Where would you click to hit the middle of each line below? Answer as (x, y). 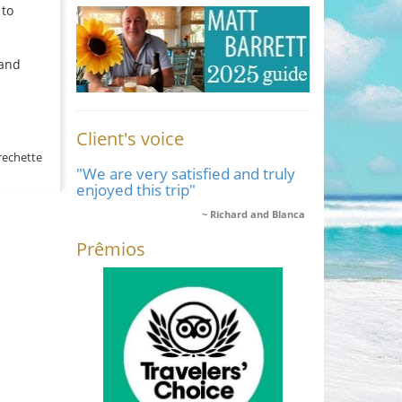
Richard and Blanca (258, 214)
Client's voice (130, 138)
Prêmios (110, 249)
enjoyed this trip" (135, 189)
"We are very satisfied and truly (185, 173)
